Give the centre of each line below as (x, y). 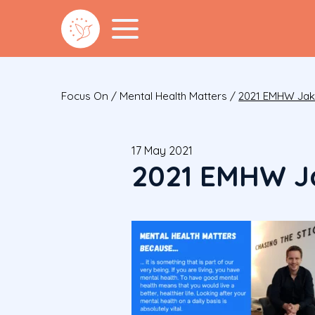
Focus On (85, 96)
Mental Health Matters (174, 96)
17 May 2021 (162, 151)
